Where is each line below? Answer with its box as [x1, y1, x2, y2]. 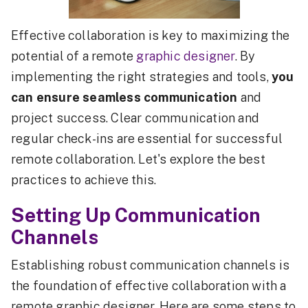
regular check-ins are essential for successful [11, 131, 283, 146]
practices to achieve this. [11, 173, 157, 187]
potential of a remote [11, 49, 137, 63]
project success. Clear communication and [11, 111, 260, 125]
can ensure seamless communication [11, 90, 241, 104]
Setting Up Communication [11, 203, 261, 226]
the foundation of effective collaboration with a [11, 278, 287, 293]
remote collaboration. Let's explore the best [11, 152, 265, 166]
